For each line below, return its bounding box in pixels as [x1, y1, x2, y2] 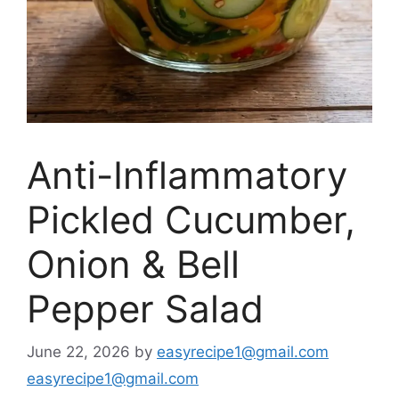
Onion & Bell [27, 240, 240, 287]
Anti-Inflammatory [27, 151, 347, 198]
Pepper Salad [27, 285, 264, 331]
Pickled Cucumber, [27, 196, 355, 242]
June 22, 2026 [27, 343, 130, 362]
